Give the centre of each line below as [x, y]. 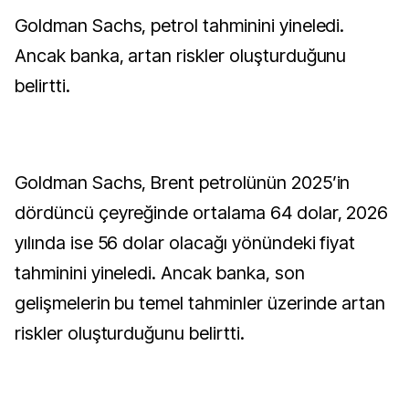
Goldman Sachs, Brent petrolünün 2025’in [183, 183]
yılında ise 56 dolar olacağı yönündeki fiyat [185, 243]
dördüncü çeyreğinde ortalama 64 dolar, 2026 [202, 213]
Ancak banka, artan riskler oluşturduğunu [181, 56]
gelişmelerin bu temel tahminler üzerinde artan [200, 303]
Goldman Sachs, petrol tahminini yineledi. [21, 26]
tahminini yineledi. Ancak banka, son [160, 273]
